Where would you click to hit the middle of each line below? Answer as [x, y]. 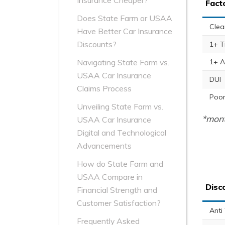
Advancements [104, 146]
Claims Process [104, 89]
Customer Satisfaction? [119, 203]
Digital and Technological [122, 133]
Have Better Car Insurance [125, 31]
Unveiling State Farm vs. [120, 107]
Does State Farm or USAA [125, 18]
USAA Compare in [110, 177]
